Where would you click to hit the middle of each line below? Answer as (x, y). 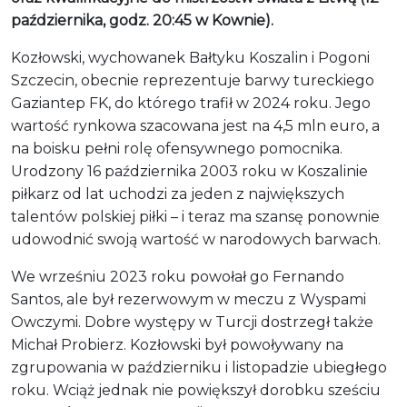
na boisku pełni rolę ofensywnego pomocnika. (177, 148)
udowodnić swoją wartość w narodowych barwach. (196, 239)
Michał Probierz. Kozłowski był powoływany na (177, 344)
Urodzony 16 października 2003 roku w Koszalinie (189, 171)
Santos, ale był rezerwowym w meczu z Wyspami (189, 299)
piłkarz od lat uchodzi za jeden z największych (178, 194)
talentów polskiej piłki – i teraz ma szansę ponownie (195, 216)
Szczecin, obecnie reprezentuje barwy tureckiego (193, 80)
